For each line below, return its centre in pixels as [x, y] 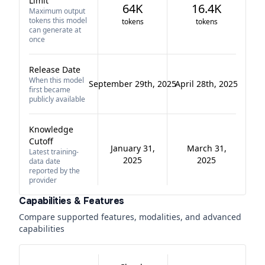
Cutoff [41, 141]
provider [43, 180]
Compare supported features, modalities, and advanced [130, 217]
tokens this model [58, 20]
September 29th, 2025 [132, 84]
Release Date [55, 70]
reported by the [54, 171]
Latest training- [54, 152]
